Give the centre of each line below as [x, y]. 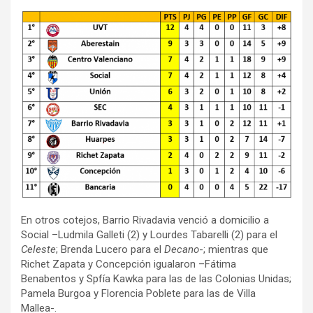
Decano [182, 249]
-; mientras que [234, 249]
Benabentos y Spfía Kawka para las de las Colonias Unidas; [156, 278]
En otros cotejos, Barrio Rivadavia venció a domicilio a [145, 220]
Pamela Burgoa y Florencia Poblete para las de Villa [138, 293]
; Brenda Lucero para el [110, 249]
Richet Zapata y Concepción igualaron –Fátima [129, 264]
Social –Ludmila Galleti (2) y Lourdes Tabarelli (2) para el [149, 234]
